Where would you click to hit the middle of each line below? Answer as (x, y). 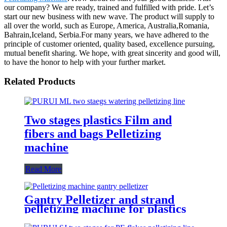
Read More (43, 169)
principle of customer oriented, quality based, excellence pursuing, (109, 44)
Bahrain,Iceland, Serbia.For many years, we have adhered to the (106, 34)
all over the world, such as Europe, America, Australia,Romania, (107, 25)
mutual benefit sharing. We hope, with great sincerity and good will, (112, 53)
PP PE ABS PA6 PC (76, 218)
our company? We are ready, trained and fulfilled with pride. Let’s (109, 7)
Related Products (40, 82)
